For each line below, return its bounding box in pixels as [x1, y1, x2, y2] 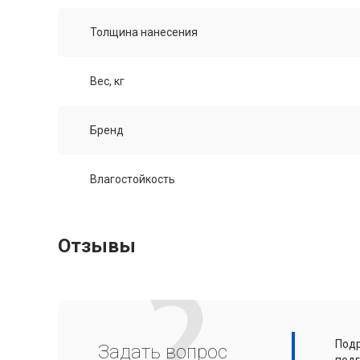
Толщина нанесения [90, 26, 198, 39]
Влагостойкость [90, 173, 175, 186]
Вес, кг [90, 75, 125, 88]
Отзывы [58, 235, 136, 258]
